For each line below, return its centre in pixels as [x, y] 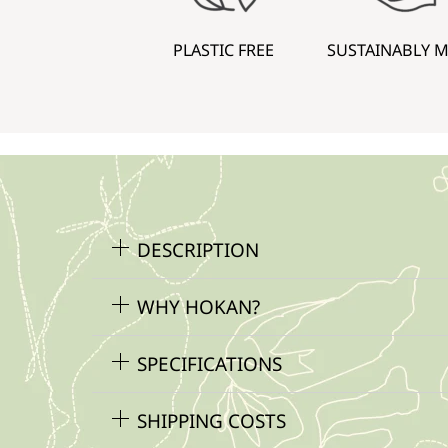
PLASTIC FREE [224, 49]
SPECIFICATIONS [210, 363]
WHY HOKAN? [199, 306]
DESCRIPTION [198, 249]
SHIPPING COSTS [212, 420]
